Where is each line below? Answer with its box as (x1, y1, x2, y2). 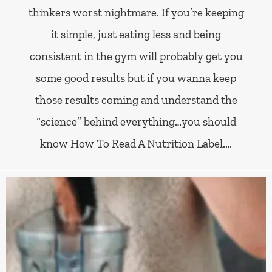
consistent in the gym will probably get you (29, 49, 243, 63)
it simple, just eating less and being (51, 27, 221, 41)
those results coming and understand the (35, 92, 237, 107)
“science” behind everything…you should (36, 114, 236, 129)
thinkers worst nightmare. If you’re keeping (28, 5, 244, 19)
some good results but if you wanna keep (36, 70, 236, 85)
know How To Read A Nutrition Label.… (40, 136, 232, 151)
